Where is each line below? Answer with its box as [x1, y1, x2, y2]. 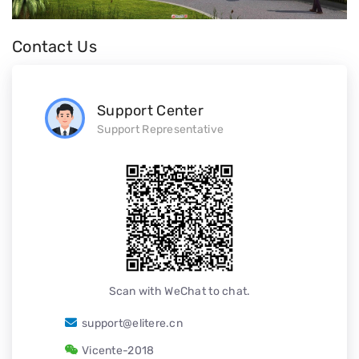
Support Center [97, 102, 204, 120]
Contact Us [12, 37, 97, 57]
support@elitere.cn [82, 317, 184, 331]
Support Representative [97, 123, 224, 137]
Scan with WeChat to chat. [108, 284, 251, 299]
